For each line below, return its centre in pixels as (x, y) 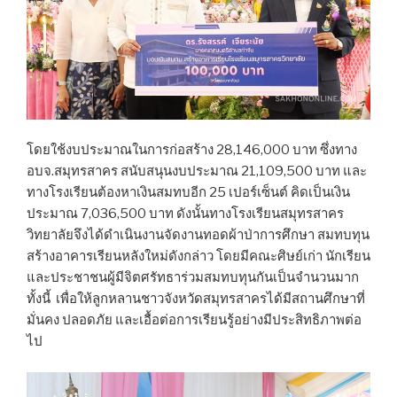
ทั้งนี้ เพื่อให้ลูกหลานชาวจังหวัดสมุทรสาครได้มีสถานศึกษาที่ (196, 299)
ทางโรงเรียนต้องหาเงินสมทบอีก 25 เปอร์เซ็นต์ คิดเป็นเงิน (188, 193)
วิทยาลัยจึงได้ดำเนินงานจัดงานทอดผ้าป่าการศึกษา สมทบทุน (198, 235)
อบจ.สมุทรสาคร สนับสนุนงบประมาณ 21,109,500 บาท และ (197, 171)
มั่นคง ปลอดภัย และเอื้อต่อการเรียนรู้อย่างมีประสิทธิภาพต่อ (194, 320)
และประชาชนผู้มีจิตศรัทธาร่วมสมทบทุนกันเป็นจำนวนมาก (193, 278)
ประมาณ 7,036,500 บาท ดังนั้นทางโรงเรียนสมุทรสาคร (185, 214)
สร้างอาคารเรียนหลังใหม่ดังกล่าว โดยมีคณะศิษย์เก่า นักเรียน (198, 257)
